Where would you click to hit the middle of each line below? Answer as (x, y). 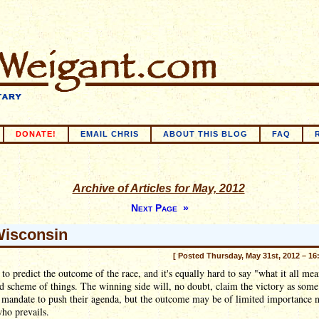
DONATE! (36, 134)
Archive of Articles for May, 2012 (158, 188)
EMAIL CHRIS (110, 134)
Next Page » (159, 208)
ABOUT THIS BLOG (205, 134)
